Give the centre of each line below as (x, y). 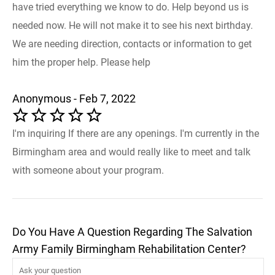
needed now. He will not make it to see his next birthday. (133, 25)
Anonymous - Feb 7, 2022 (74, 98)
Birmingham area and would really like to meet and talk (131, 152)
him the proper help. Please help (81, 62)
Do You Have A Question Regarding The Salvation (132, 231)
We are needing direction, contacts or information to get (132, 44)
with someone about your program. (88, 170)
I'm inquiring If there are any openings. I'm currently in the (136, 133)
